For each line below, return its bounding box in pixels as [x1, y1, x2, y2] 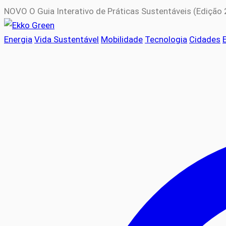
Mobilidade [101, 34, 143, 44]
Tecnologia [145, 34, 187, 44]
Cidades [189, 34, 220, 44]
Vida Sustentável [34, 34, 99, 44]
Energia [4, 34, 32, 44]
